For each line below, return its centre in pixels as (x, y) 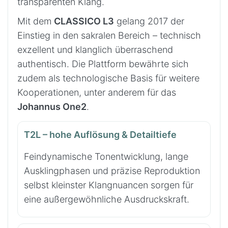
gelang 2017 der (149, 21)
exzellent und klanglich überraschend (95, 49)
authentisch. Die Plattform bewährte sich (103, 64)
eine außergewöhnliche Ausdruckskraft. (107, 199)
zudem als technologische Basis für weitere (108, 78)
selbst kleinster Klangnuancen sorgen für (109, 185)
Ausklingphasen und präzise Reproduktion (112, 171)
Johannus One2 (52, 106)
